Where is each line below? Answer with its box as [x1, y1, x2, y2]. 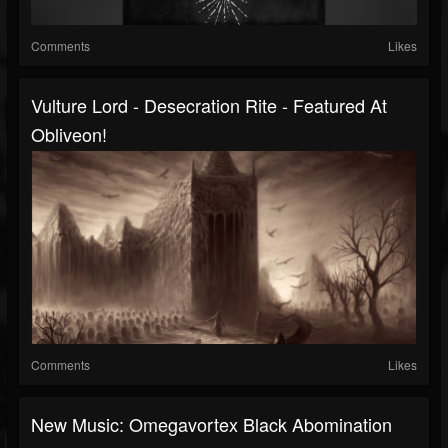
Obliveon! [31, 121, 107, 148]
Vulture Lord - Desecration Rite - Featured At [31, 92, 387, 119]
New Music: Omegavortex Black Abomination [31, 411, 392, 438]
